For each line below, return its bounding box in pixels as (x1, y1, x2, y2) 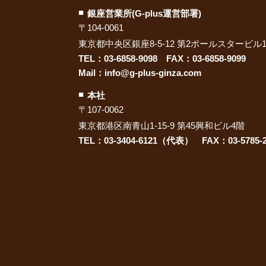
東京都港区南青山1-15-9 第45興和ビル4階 (78, 121, 245, 131)
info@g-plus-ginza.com (104, 68, 201, 78)
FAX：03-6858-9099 (157, 53, 246, 64)
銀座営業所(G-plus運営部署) (87, 8, 201, 18)
